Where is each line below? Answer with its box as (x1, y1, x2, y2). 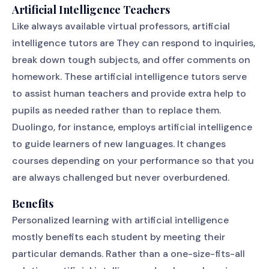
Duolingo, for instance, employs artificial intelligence (12, 121, 252, 133)
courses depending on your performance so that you (12, 154, 254, 167)
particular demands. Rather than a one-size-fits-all (12, 247, 245, 260)
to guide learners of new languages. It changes (12, 138, 226, 150)
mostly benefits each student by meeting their (12, 231, 225, 243)
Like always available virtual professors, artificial (12, 20, 230, 32)
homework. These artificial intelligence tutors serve (12, 70, 247, 83)
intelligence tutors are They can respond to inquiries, (12, 37, 255, 49)
